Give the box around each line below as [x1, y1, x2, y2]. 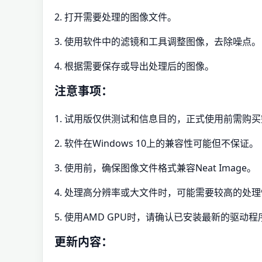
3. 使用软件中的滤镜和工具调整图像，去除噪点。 [54, 35, 261, 48]
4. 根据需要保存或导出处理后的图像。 [54, 60, 214, 73]
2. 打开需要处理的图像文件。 [54, 11, 177, 23]
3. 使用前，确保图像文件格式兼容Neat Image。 [54, 161, 256, 174]
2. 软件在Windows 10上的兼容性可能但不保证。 [54, 137, 258, 150]
